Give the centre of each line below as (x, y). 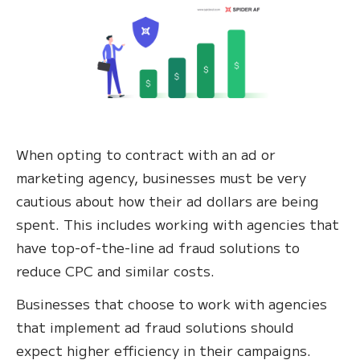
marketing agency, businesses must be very (161, 178)
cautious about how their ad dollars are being (168, 201)
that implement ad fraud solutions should (155, 327)
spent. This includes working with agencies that (178, 224)
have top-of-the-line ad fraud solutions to (158, 247)
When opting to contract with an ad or (146, 154)
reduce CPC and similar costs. (115, 271)
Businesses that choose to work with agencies (172, 304)
